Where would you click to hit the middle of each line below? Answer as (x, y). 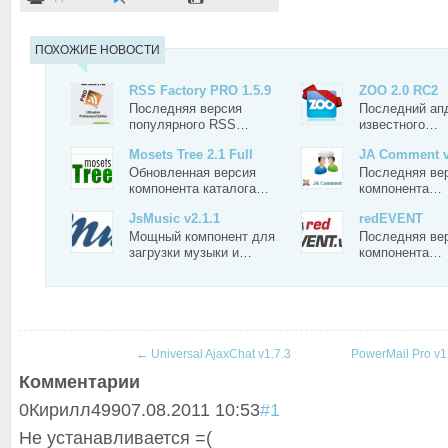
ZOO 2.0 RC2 (398, 90)
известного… (398, 124)
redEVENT (391, 218)
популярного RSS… (189, 124)
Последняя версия (185, 108)
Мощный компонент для (202, 236)
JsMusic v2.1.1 (174, 218)
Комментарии (79, 382)
